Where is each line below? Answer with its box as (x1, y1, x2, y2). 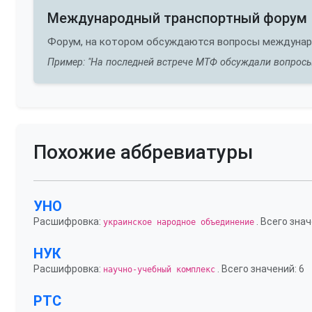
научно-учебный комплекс (103, 265, 215, 274)
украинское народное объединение (103, 217, 254, 227)
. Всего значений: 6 (215, 263, 304, 274)
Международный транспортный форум (47, 10, 307, 26)
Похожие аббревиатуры (33, 141, 253, 164)
